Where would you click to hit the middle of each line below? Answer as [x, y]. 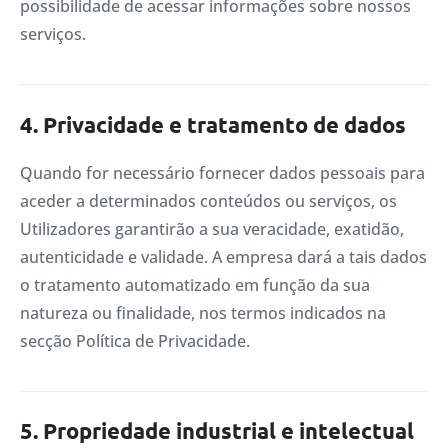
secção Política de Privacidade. [135, 340]
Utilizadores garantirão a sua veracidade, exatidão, [212, 228]
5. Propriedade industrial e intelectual [217, 431]
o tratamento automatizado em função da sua [195, 284]
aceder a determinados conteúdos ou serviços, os [208, 200]
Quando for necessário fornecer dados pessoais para [222, 172]
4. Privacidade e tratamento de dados [213, 124]
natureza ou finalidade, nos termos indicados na [203, 312]
